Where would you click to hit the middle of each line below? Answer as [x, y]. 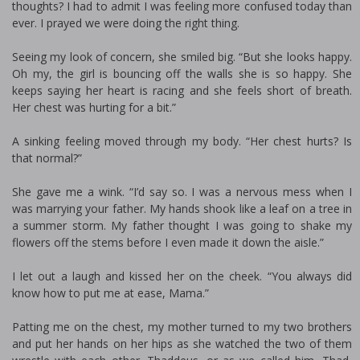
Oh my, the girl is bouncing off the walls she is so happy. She [182, 74]
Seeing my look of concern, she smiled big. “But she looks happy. [182, 57]
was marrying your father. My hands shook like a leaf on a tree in [182, 209]
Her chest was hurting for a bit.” [94, 108]
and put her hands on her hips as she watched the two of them [182, 344]
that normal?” [47, 158]
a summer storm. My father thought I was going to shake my [182, 226]
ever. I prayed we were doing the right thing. [126, 23]
